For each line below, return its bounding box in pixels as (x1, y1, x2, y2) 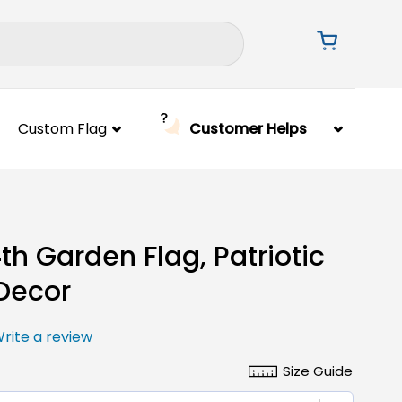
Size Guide (282, 362, 353, 380)
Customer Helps (189, 118, 307, 139)
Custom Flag (17, 118, 107, 139)
